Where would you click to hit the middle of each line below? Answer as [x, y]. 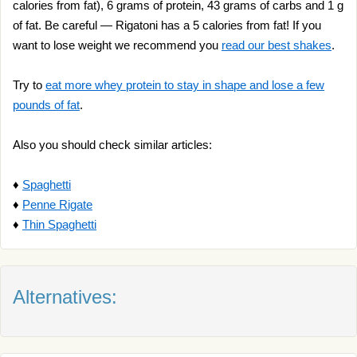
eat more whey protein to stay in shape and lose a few [185, 85]
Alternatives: [65, 297]
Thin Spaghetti [59, 224]
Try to [29, 85]
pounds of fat [46, 105]
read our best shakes [277, 45]
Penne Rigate [57, 204]
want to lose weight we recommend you [117, 45]
